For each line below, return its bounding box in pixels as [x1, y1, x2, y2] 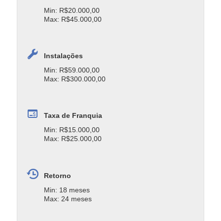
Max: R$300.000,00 [44, 75, 106, 83]
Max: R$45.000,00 [44, 15, 102, 23]
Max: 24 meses [44, 194, 92, 203]
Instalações [44, 52, 83, 60]
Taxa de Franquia [44, 111, 103, 120]
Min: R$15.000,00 [44, 126, 100, 134]
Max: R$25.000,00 [44, 135, 102, 143]
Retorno [44, 171, 72, 180]
